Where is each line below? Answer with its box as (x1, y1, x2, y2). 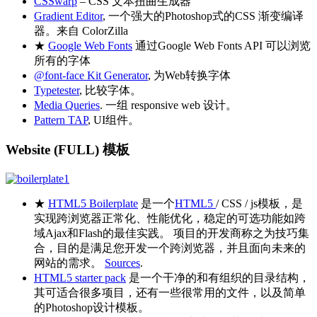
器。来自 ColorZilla (34, 24, 128, 37)
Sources (105, 257, 140, 270)
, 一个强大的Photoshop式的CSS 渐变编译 (103, 9, 304, 22)
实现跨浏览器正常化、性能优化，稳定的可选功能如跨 (34, 212, 306, 225)
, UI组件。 (88, 113, 139, 126)
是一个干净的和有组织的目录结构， (126, 272, 310, 284)
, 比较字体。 (79, 83, 142, 96)
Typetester (34, 83, 79, 96)
